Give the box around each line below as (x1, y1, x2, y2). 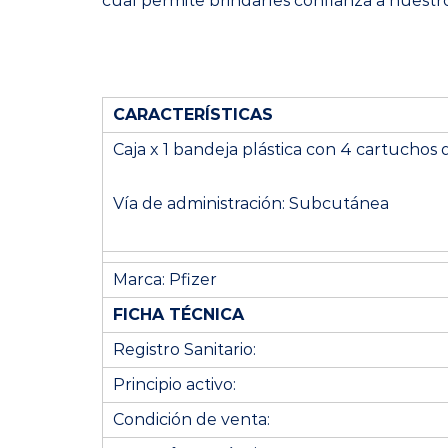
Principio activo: (113, 375, 236, 394)
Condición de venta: (113, 410, 270, 429)
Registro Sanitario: (113, 340, 256, 359)
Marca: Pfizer (113, 270, 217, 289)
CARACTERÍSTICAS (113, 105, 273, 124)
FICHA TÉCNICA (113, 305, 244, 324)
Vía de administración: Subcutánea (113, 194, 389, 213)
